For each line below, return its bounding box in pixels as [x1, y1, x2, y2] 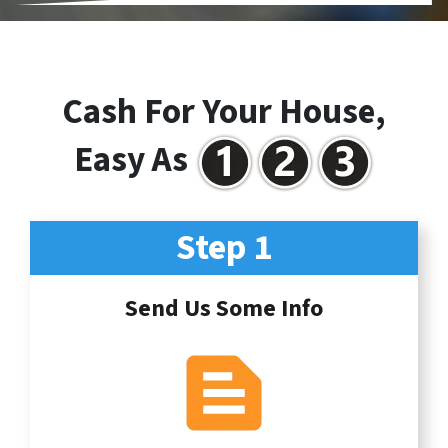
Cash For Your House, [62, 86, 386, 137]
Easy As [73, 135, 195, 186]
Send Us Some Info [125, 290, 323, 326]
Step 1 [176, 221, 272, 273]
